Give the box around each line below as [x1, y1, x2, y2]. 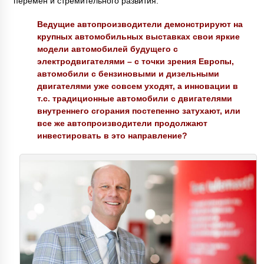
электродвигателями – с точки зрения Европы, [37, 56, 234, 66]
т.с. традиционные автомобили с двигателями [37, 93, 232, 103]
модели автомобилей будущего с [37, 44, 178, 54]
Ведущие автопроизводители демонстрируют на [37, 19, 243, 29]
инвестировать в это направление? [37, 130, 187, 140]
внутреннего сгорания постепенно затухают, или [37, 105, 240, 115]
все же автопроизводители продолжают [37, 118, 207, 128]
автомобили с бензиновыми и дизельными [37, 68, 219, 78]
